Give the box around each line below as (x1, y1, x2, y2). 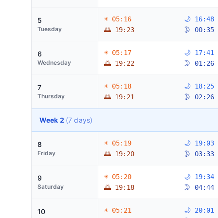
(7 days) (65, 116, 93, 124)
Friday (37, 149, 55, 157)
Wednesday (37, 59, 71, 66)
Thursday (37, 92, 65, 100)
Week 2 (39, 116, 66, 124)
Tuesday (37, 25, 62, 33)
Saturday (37, 183, 64, 190)
